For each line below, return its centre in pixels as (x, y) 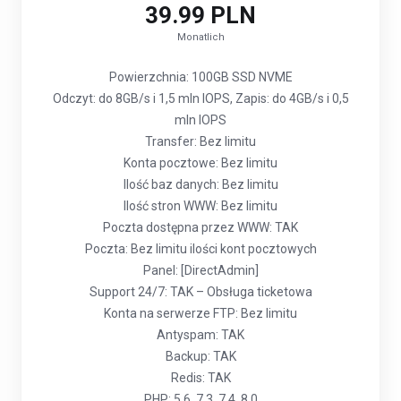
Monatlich (200, 37)
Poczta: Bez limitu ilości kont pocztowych (200, 249)
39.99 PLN (200, 15)
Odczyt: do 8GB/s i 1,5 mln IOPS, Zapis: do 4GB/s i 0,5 (200, 98)
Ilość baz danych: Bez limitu (200, 184)
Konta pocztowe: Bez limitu (200, 163)
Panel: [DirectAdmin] (200, 270)
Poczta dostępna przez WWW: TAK (200, 227)
